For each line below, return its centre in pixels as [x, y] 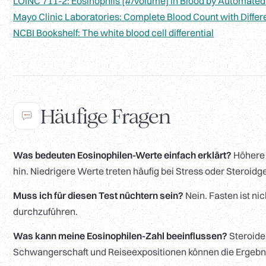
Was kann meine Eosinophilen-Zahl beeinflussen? [120, 236]
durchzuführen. [45, 212]
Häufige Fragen [106, 116]
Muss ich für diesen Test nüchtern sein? [98, 196]
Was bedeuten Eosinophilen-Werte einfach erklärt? [122, 155]
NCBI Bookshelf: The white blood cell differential [113, 33]
